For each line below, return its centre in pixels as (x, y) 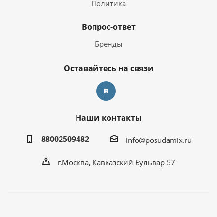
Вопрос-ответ (108, 27)
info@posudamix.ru (159, 140)
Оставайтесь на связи (108, 68)
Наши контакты (108, 118)
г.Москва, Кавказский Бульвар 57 (116, 162)
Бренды (108, 44)
